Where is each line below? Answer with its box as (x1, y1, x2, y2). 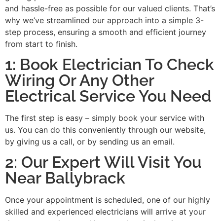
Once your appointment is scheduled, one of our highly (5, 195, 210, 205)
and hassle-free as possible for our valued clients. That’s (5, 3, 215, 13)
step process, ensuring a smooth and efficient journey (5, 27, 206, 37)
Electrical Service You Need (5, 87, 211, 106)
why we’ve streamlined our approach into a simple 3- (5, 15, 204, 25)
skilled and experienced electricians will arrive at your (5, 207, 206, 217)
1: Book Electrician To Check (5, 55, 214, 74)
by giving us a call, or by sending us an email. (5, 137, 175, 147)
